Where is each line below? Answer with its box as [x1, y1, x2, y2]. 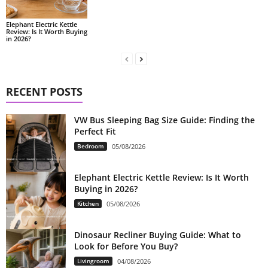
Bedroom [77, 141, 104, 150]
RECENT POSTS [6, 84, 83, 99]
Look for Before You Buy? [74, 240, 178, 252]
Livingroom [77, 256, 109, 265]
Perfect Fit [74, 125, 116, 137]
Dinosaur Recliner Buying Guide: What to [74, 229, 241, 240]
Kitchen [77, 199, 99, 208]
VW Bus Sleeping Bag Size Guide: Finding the [74, 114, 255, 126]
